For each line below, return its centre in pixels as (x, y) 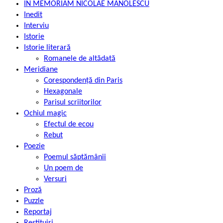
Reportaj (38, 212)
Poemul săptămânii (75, 157)
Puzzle (34, 201)
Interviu (36, 26)
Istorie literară (47, 48)
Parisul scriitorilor (73, 102)
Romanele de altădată (80, 58)
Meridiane (41, 69)
